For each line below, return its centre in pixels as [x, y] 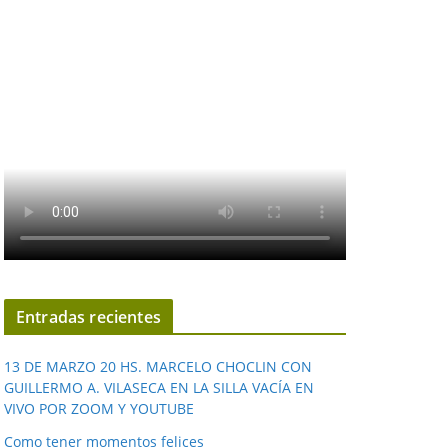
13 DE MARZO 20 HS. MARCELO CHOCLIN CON [158, 366]
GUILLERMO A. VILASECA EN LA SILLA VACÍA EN [159, 387]
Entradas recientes [88, 317]
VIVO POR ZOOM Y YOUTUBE [99, 408]
